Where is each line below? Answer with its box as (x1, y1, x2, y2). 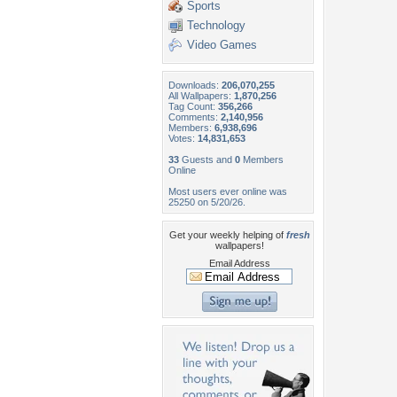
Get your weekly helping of (168, 230, 286, 240)
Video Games (187, 38, 257, 51)
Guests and (179, 154, 235, 165)
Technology (187, 19, 245, 32)
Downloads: (168, 80, 222, 90)
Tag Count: (168, 101, 218, 112)
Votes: (168, 133, 198, 144)
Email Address (208, 258, 270, 269)
